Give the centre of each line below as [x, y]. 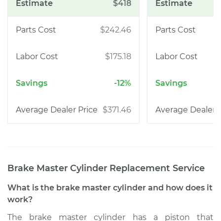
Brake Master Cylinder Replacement [89, 168]
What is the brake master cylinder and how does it [110, 188]
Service [187, 168]
